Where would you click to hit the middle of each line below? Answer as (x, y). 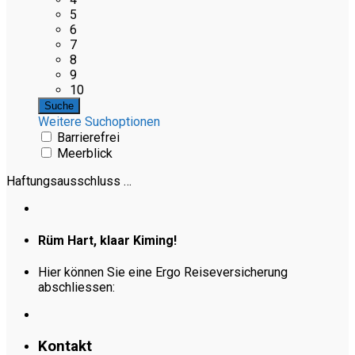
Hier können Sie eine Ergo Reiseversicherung (163, 273)
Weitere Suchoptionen (99, 121)
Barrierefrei (88, 137)
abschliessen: (76, 288)
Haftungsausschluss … (69, 181)
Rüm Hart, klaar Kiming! (107, 241)
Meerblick (85, 153)
